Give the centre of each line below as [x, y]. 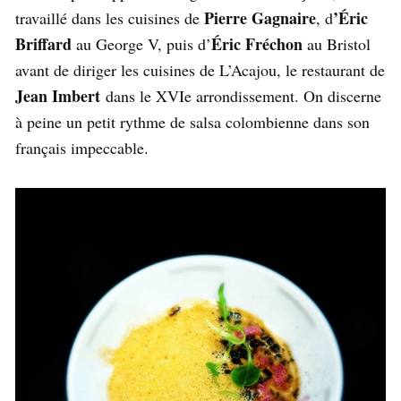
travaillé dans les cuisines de [110, 18]
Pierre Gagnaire [260, 18]
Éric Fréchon [257, 44]
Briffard [43, 44]
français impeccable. [82, 148]
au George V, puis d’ [141, 44]
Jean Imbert [58, 96]
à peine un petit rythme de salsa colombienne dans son [192, 122]
